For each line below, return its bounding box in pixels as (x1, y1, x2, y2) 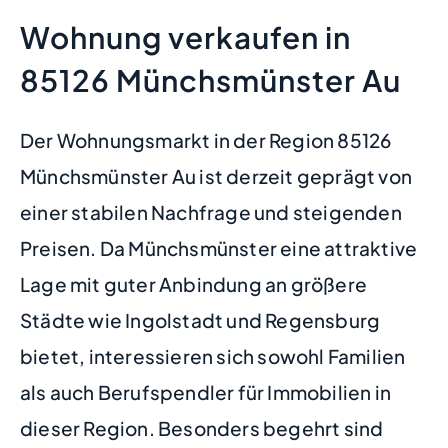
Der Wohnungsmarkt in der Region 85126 (20, 128, 392, 152)
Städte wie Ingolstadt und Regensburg (20, 308, 381, 332)
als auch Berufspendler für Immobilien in (20, 380, 392, 404)
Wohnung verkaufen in (20, 18, 351, 56)
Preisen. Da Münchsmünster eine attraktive (20, 236, 418, 260)
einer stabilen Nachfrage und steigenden (20, 200, 402, 224)
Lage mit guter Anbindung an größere (20, 272, 368, 296)
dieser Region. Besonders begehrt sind (20, 416, 384, 440)
